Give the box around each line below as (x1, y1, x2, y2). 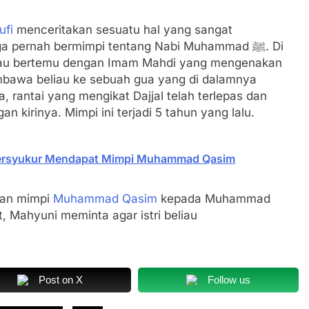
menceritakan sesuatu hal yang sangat (13, 23, 232, 37)
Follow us (208, 274, 250, 286)
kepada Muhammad (157, 191, 270, 206)
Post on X (39, 274, 83, 286)
